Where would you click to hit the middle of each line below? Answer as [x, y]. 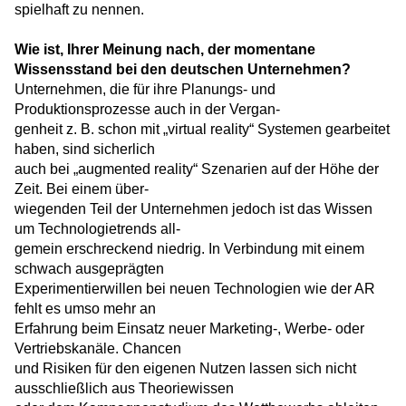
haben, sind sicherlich [85, 150]
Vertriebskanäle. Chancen [98, 349]
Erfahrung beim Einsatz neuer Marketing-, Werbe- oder [189, 329]
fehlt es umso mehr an [85, 309]
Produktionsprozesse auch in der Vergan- [147, 110]
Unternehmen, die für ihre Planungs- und [145, 90]
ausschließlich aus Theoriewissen [124, 389]
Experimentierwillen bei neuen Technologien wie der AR [195, 289]
